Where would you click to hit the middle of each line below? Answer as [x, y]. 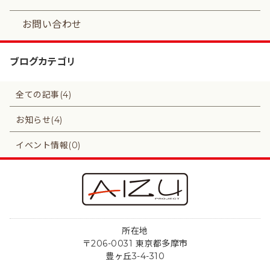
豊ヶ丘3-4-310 [135, 256]
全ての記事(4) [43, 94]
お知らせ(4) [39, 120]
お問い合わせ [52, 24]
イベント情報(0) [48, 145]
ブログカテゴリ [43, 61]
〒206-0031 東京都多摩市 [135, 243]
